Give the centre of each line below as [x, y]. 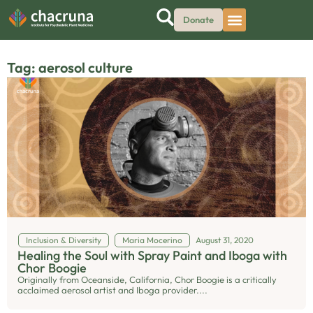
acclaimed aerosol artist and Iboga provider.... [112, 290]
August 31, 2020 [225, 240]
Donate [198, 20]
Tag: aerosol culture [70, 67]
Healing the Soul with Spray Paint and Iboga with [152, 255]
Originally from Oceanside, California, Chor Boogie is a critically [147, 279]
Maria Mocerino [152, 240]
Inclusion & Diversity [63, 240]
